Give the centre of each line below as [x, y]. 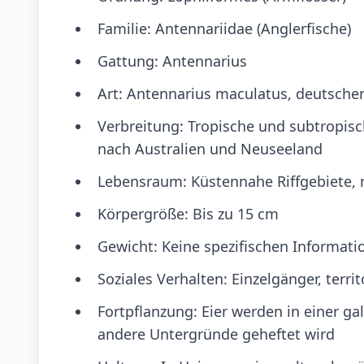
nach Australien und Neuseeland [210, 149]
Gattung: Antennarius [172, 61]
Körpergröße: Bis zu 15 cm [188, 214]
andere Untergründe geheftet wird [216, 334]
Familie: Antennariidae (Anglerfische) [224, 29]
